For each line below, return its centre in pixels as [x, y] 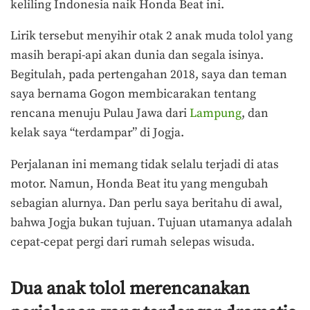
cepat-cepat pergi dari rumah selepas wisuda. [133, 242]
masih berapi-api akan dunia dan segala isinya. [137, 56]
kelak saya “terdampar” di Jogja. [100, 133]
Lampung [216, 114]
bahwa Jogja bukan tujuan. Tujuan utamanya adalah [152, 222]
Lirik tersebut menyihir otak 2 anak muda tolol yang [152, 36]
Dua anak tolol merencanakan [130, 289]
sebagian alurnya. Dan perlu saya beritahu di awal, [146, 203]
